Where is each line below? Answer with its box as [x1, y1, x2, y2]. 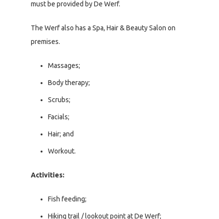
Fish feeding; [48, 195, 87, 203]
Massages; [48, 62, 80, 70]
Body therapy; [48, 79, 90, 87]
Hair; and [48, 130, 74, 138]
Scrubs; [48, 96, 70, 104]
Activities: [31, 171, 65, 179]
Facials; [48, 113, 69, 121]
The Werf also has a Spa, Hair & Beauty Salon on [31, 24, 175, 32]
